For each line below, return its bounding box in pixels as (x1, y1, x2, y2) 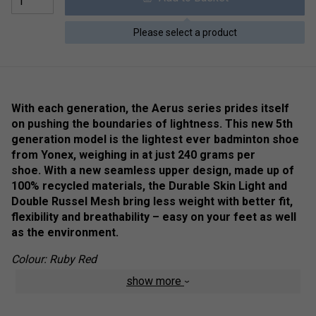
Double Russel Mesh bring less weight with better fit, (11, 195, 293, 209)
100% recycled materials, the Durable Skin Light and (11, 179, 287, 193)
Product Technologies (11, 279, 130, 293)
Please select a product (133, 27, 237, 39)
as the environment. (11, 226, 119, 240)
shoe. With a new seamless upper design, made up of (11, 164, 294, 178)
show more (126, 274, 184, 288)
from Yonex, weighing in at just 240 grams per (11, 148, 255, 162)
